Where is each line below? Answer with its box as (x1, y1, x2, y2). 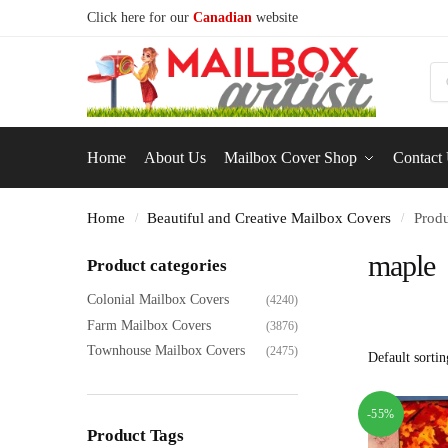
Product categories (87, 256, 227, 275)
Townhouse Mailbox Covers (87, 343, 245, 359)
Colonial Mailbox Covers (87, 292, 229, 308)
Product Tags (87, 425, 184, 445)
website (252, 10, 298, 25)
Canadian (193, 10, 252, 25)
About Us (144, 149, 207, 166)
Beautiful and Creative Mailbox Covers (147, 209, 392, 226)
